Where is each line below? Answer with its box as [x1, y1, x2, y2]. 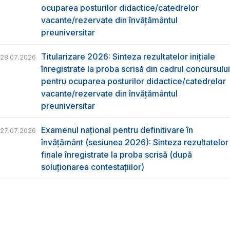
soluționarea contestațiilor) [41, 162, 144, 172]
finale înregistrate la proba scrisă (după [41, 149, 192, 160]
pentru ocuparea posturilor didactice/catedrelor [41, 75, 226, 86]
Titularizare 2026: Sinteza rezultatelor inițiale [41, 51, 215, 62]
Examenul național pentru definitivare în [41, 125, 193, 136]
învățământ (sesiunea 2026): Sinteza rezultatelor [41, 137, 228, 148]
